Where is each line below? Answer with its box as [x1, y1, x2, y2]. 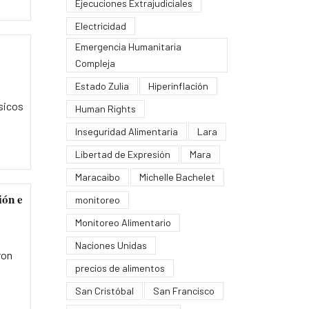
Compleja [74, 57, 115, 69]
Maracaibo [74, 170, 120, 183]
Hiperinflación [148, 79, 208, 92]
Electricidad [74, 19, 126, 32]
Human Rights [74, 102, 136, 114]
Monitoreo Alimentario [74, 216, 171, 228]
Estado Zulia [74, 79, 129, 92]
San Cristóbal [74, 284, 134, 297]
